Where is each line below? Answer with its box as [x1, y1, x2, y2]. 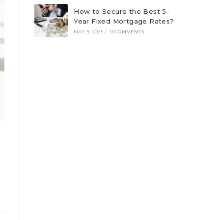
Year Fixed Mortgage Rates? [74, 17, 174, 26]
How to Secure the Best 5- [74, 7, 170, 16]
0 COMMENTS [110, 28, 144, 35]
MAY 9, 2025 [74, 28, 104, 35]
